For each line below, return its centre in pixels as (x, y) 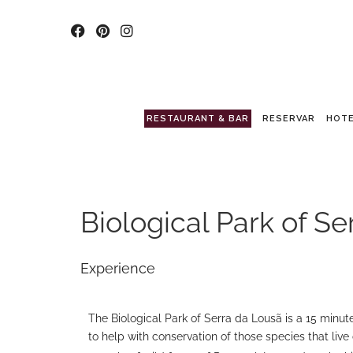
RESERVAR (288, 119)
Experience (118, 268)
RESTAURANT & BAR (197, 119)
